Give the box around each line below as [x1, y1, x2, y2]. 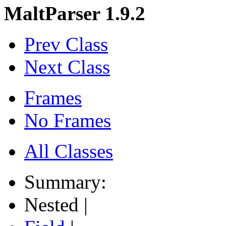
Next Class [24, 55, 110, 78]
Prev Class [24, 33, 108, 55]
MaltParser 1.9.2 [4, 2, 145, 24]
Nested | [24, 193, 93, 215]
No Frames [24, 109, 111, 131]
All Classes [24, 140, 113, 162]
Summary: [24, 171, 111, 193]
